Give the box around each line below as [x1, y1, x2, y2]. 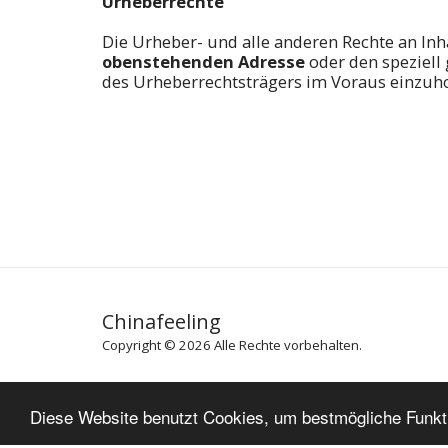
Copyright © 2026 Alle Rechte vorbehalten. [102, 335, 362, 354]
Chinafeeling [102, 307, 221, 335]
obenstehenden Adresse [102, 49, 305, 73]
